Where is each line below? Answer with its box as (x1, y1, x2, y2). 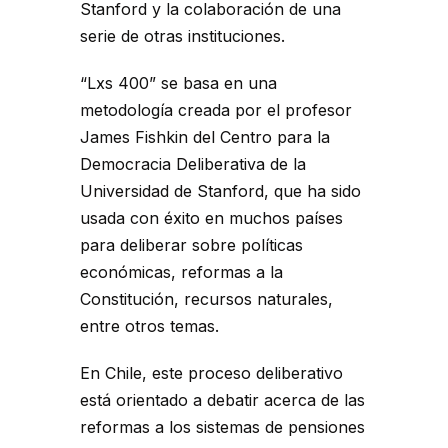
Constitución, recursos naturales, (80, 289, 333, 310)
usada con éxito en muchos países (80, 208, 343, 229)
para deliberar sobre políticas (80, 235, 303, 256)
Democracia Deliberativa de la (80, 154, 306, 175)
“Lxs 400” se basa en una (80, 73, 277, 94)
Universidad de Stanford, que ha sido (80, 181, 361, 202)
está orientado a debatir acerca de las (80, 390, 365, 411)
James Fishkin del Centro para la (80, 127, 330, 148)
